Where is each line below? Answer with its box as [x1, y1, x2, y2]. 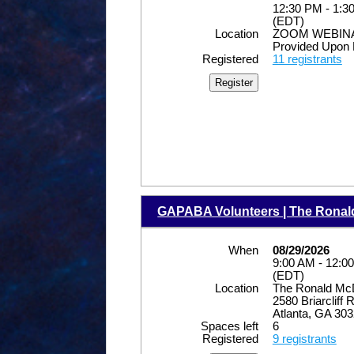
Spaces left [200, 319, 258, 333]
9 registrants [272, 332, 337, 345]
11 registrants [272, 52, 342, 66]
